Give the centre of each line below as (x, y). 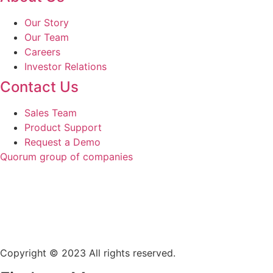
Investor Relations (66, 66)
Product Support (63, 127)
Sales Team (51, 112)
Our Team (47, 37)
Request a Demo (62, 142)
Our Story (47, 22)
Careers (42, 51)
